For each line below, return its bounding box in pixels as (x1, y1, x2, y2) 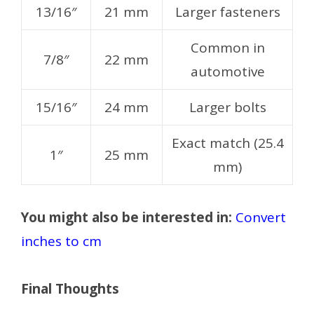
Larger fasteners (175, 3, 280, 22)
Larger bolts (189, 98, 266, 117)
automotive (190, 62, 265, 81)
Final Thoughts (21, 279, 119, 298)
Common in (190, 39, 265, 57)
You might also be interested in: (21, 207, 232, 226)
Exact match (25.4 (171, 134, 284, 153)
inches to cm (21, 231, 102, 250)
